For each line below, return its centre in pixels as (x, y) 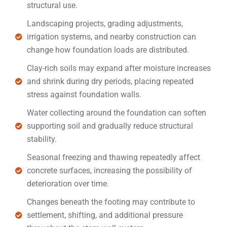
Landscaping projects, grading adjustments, (105, 24)
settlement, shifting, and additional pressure (105, 215)
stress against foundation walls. (84, 94)
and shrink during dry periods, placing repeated (110, 81)
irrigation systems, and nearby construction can (111, 37)
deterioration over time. (68, 184)
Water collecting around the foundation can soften (116, 113)
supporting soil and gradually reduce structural (110, 126)
